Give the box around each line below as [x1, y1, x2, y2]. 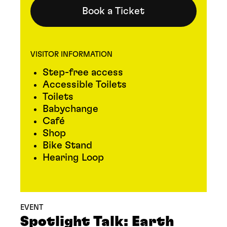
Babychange [43, 104, 98, 114]
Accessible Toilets [43, 80, 127, 90]
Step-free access [43, 67, 123, 78]
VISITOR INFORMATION [30, 51, 112, 58]
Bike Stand [43, 140, 92, 150]
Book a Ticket [82, 6, 145, 16]
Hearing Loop [43, 153, 104, 163]
